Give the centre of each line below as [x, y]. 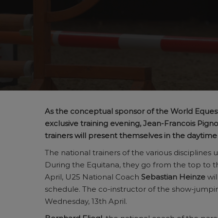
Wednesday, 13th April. [86, 201]
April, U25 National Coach [93, 177]
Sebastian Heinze [173, 177]
